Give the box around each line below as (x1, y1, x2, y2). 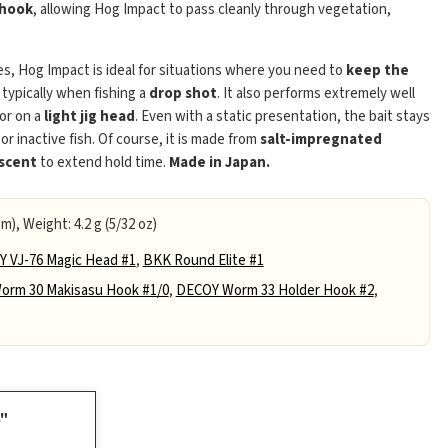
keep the (345, 60, 409, 82)
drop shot (148, 83, 217, 105)
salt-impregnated (259, 129, 382, 151)
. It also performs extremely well (216, 83, 415, 105)
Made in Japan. (168, 152, 270, 174)
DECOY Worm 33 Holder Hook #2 (175, 280, 374, 302)
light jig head (43, 106, 135, 128)
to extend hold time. (36, 152, 169, 174)
